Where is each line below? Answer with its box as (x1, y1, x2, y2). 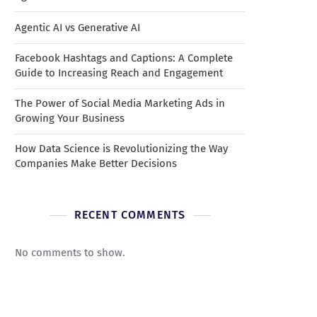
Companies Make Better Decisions (15, 157, 177, 170)
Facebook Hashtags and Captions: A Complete (15, 52, 233, 64)
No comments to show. (15, 246, 125, 259)
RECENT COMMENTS (74, 208, 186, 221)
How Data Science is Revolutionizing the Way (15, 142, 228, 155)
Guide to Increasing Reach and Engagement (15, 67, 223, 79)
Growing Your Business (15, 112, 125, 125)
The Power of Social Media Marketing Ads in (15, 97, 225, 110)
